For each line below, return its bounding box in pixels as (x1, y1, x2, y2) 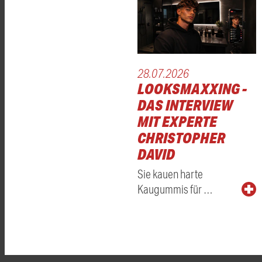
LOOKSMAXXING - (137, 80, 247, 98)
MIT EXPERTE (137, 112, 217, 131)
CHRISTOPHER (137, 129, 225, 147)
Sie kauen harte (137, 167, 203, 181)
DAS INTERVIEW (137, 96, 233, 115)
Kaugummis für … (137, 182, 213, 196)
